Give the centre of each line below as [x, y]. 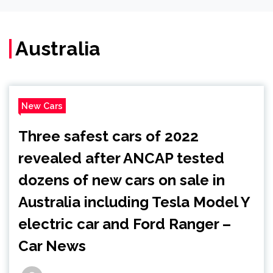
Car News [52, 246]
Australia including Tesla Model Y [134, 202]
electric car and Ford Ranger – [125, 224]
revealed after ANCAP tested [121, 158]
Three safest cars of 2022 [108, 136]
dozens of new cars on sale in [122, 180]
